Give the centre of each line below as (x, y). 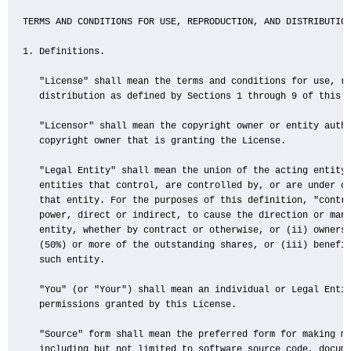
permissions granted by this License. (130, 305)
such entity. (64, 260)
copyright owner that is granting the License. (155, 141)
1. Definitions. (64, 52)
